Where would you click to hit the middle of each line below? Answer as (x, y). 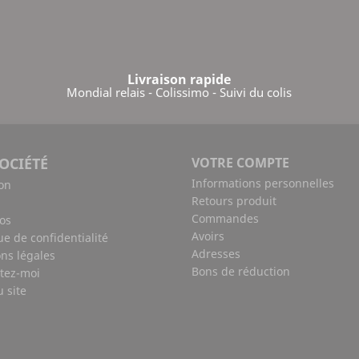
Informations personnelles (263, 183)
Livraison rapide (179, 79)
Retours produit (234, 201)
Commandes (225, 218)
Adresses (216, 254)
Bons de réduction (241, 271)
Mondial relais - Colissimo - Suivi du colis (179, 92)
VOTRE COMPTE (240, 163)
